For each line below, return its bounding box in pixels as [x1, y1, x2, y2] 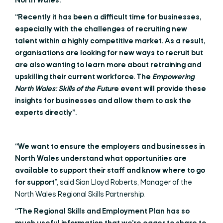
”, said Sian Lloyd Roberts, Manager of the [55, 179, 192, 187]
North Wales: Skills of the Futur [15, 85, 114, 93]
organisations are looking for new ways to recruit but [15, 49, 203, 57]
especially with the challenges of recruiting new [15, 25, 187, 33]
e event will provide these [114, 85, 206, 93]
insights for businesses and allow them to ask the [15, 97, 191, 105]
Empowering [152, 73, 195, 81]
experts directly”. [15, 109, 77, 117]
